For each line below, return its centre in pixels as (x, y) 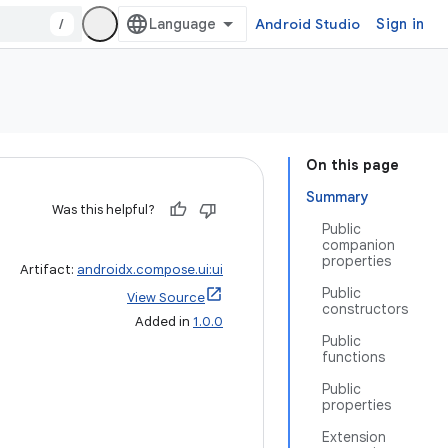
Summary (337, 197)
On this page (352, 165)
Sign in (400, 24)
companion (358, 245)
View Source (166, 297)
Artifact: (48, 269)
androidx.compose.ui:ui (150, 269)
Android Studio (307, 24)
